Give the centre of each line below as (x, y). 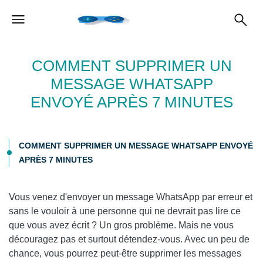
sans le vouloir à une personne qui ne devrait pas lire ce (125, 211)
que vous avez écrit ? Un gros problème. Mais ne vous (121, 225)
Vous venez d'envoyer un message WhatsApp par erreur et (131, 197)
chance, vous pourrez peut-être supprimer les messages (125, 253)
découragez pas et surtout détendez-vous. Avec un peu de (129, 239)
